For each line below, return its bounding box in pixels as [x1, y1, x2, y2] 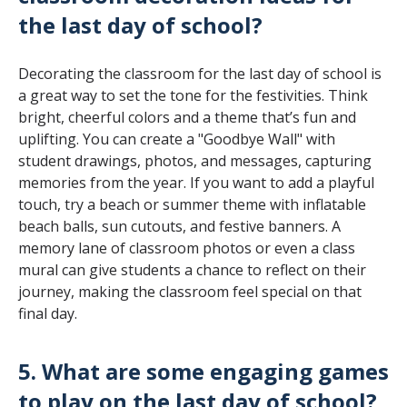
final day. [18, 303, 77, 323]
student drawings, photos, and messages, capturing [18, 150, 372, 171]
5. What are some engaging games [18, 355, 389, 386]
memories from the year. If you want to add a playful [18, 172, 374, 193]
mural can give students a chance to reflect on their [18, 259, 366, 280]
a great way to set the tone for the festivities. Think [18, 84, 368, 105]
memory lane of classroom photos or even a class [18, 237, 355, 258]
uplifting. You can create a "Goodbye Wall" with [18, 128, 335, 149]
